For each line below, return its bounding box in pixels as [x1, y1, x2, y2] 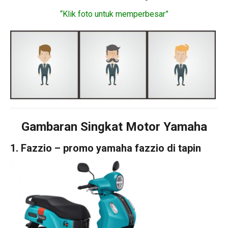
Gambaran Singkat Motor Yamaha [21, 119, 207, 134]
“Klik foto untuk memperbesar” [60, 9, 168, 19]
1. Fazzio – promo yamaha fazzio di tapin [10, 141, 201, 154]
